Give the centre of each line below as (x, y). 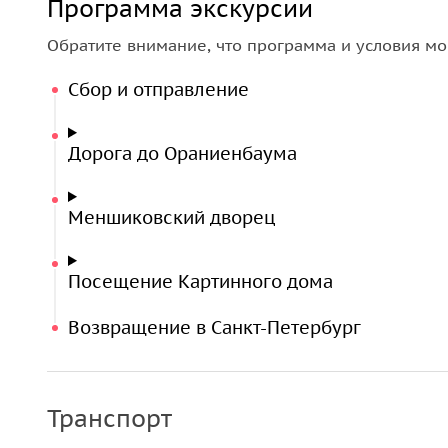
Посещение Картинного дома (200, 281)
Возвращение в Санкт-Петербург (214, 327)
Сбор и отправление (158, 89)
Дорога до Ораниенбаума (182, 153)
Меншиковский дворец (171, 217)
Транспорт (109, 418)
